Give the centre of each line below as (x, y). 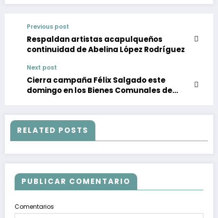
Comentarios (34, 207)
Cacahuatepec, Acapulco (78, 100)
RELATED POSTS (53, 130)
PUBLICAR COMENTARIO (76, 182)
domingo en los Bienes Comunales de (100, 90)
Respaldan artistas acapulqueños (95, 39)
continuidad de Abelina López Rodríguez (106, 49)
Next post (42, 67)
